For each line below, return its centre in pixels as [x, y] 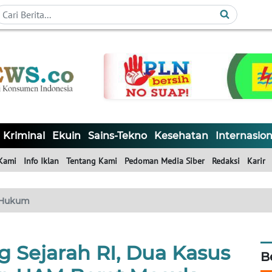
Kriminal [24, 136]
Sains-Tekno [117, 136]
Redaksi [226, 161]
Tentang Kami [92, 161]
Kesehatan [181, 136]
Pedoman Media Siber [165, 161]
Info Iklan [41, 161]
